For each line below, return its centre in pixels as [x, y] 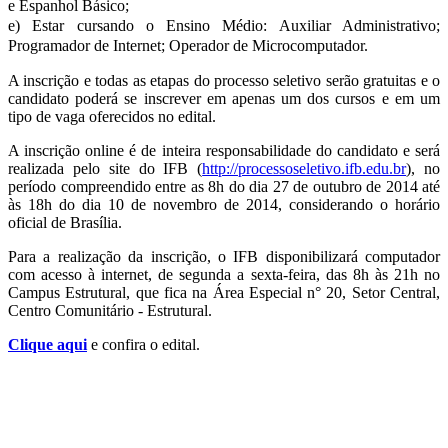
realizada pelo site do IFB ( [105, 169]
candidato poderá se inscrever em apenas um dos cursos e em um [224, 99]
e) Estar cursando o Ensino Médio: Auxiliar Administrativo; [224, 26]
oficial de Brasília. [65, 223]
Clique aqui [47, 345]
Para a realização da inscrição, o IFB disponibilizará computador [224, 257]
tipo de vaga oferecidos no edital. [112, 117]
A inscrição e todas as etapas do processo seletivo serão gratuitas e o [224, 81]
